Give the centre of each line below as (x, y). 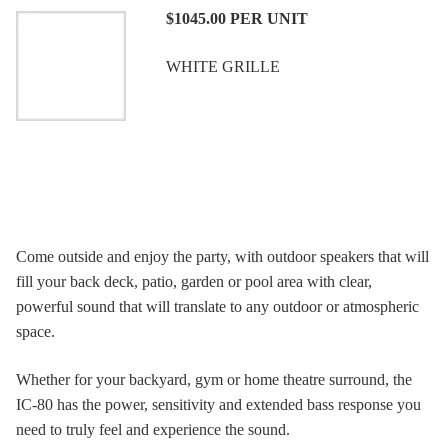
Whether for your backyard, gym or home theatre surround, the (214, 379)
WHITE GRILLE (223, 66)
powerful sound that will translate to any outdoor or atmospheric (217, 307)
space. (35, 332)
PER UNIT (269, 19)
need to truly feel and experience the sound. (153, 429)
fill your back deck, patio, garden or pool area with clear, (194, 282)
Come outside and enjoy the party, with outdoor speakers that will (222, 257)
